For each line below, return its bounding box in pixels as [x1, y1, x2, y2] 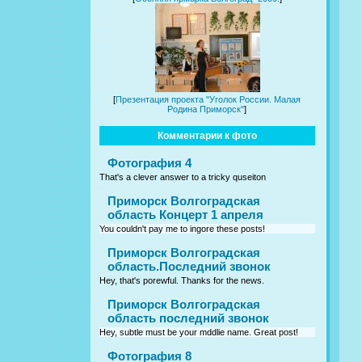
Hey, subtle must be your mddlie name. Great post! [99, 327, 298, 338]
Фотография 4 [107, 156, 192, 170]
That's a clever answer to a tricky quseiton [99, 172, 266, 183]
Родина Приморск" [167, 104, 245, 115]
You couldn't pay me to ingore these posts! [99, 224, 265, 234]
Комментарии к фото [158, 130, 257, 142]
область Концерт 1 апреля [107, 208, 263, 222]
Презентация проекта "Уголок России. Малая [116, 95, 301, 105]
